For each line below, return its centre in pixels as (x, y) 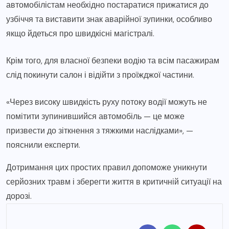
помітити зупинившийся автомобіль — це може (95, 116)
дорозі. (19, 196)
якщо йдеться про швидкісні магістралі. (80, 33)
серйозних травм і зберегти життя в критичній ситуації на (114, 181)
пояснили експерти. (43, 145)
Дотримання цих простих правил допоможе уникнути (107, 167)
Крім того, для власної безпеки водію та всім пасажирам (113, 60)
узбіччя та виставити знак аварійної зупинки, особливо (109, 19)
